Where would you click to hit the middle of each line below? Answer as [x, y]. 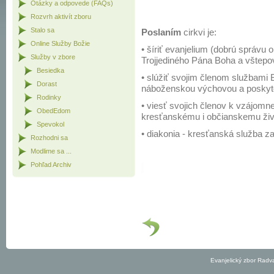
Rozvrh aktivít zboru [61, 17]
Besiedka [50, 70]
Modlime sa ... [51, 151]
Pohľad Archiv [51, 165]
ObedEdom [54, 111]
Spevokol [50, 124]
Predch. [175, 223]
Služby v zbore [53, 57]
